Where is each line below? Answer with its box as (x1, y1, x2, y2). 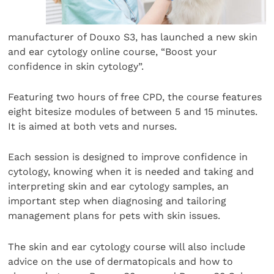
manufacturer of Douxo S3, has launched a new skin (8, 31, 258, 43)
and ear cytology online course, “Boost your (8, 45, 218, 57)
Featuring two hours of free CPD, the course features (8, 91, 262, 103)
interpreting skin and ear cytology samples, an (8, 180, 229, 193)
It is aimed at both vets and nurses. (8, 120, 177, 132)
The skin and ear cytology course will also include (8, 240, 246, 253)
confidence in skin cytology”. (8, 60, 144, 72)
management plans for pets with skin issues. (8, 210, 221, 222)
